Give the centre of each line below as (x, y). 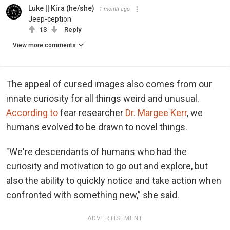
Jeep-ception (50, 19)
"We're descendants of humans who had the (97, 151)
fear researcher (92, 112)
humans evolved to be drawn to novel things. (98, 127)
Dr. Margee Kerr (156, 112)
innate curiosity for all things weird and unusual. (103, 98)
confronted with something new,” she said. (93, 195)
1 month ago (114, 9)
